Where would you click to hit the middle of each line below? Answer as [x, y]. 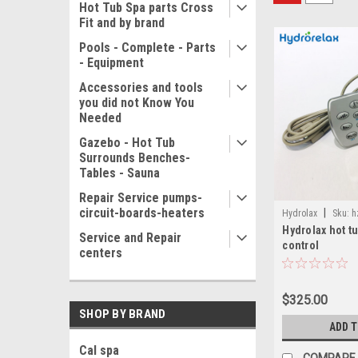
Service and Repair [130, 238]
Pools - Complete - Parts [147, 48]
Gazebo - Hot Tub [127, 143]
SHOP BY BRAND [123, 314]
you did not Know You [137, 103]
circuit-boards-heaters [142, 213]
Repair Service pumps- [141, 198]
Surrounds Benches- [135, 158]
